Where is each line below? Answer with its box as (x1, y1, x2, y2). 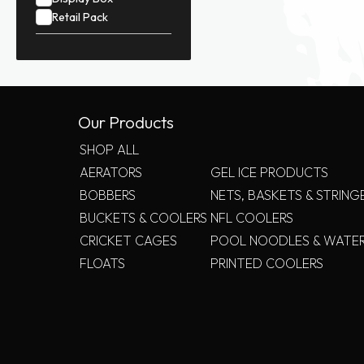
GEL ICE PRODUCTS (210, 164, 328, 181)
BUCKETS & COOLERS (80, 210, 207, 227)
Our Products (78, 111, 174, 133)
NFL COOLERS (210, 210, 293, 227)
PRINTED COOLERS (210, 255, 323, 272)
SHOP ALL (80, 141, 139, 158)
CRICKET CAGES (80, 232, 177, 249)
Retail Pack (52, 10, 108, 25)
